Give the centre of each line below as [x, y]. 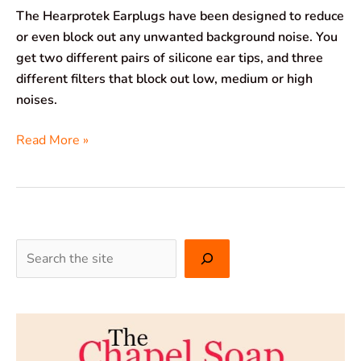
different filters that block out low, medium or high [164, 79]
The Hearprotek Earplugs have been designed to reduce [180, 16]
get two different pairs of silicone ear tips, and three [170, 58]
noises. [37, 100]
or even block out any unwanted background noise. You [177, 37]
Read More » [52, 140]
